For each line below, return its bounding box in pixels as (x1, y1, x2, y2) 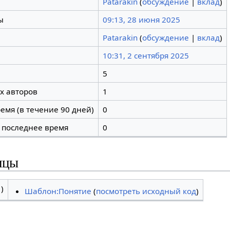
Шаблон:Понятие (25, 186, 92, 196)
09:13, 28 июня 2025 (102, 14, 180, 25)
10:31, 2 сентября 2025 (102, 50, 189, 61)
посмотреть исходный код (96, 186, 197, 196)
